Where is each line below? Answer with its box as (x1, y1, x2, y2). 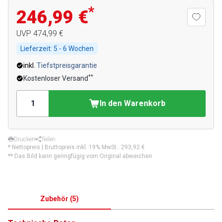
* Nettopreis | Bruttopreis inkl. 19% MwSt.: (8, 144, 121, 151)
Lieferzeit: (20, 45, 52, 53)
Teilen (41, 136, 55, 143)
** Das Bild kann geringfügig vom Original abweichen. (8, 153, 154, 160)
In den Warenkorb (100, 99, 166, 108)
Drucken (14, 136, 35, 143)
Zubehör (40, 195, 68, 203)
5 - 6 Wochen (52, 45, 94, 53)
